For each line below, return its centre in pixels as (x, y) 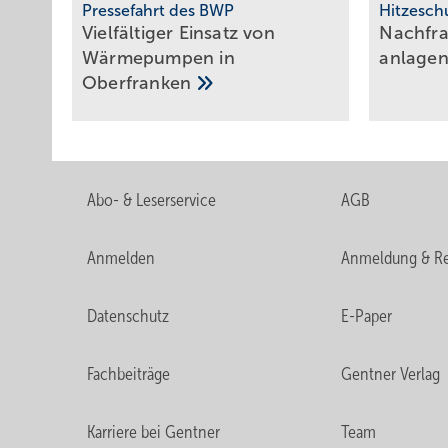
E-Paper (366, 315)
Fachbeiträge (128, 373)
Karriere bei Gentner (153, 431)
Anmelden (121, 257)
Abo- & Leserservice (151, 199)
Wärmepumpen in (158, 57)
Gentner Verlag (390, 373)
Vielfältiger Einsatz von (178, 32)
